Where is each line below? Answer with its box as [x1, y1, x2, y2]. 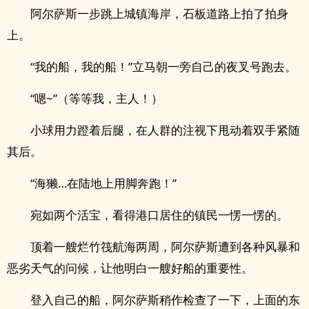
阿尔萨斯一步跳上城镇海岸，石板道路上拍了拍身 [30, 6, 288, 21]
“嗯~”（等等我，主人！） [30, 90, 163, 106]
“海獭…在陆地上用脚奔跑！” [30, 175, 177, 191]
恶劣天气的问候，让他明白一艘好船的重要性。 [7, 260, 253, 276]
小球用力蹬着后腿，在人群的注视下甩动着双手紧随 [30, 122, 300, 138]
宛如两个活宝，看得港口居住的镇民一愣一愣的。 [30, 207, 288, 223]
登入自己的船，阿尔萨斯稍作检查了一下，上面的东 [30, 292, 300, 308]
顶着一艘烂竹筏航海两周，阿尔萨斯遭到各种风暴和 [30, 239, 300, 255]
